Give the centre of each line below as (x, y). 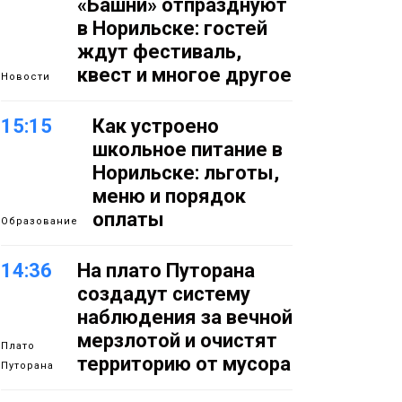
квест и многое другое (184, 75)
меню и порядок (169, 196)
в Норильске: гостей (172, 28)
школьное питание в (188, 149)
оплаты (128, 219)
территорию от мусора (184, 364)
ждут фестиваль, (159, 52)
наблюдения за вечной (185, 317)
